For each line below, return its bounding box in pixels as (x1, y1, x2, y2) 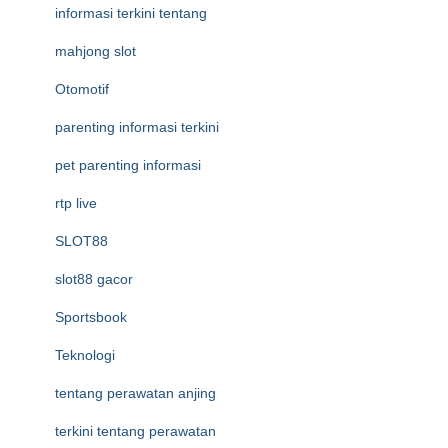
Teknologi (55, 347, 115, 363)
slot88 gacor (55, 271, 133, 287)
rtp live (55, 195, 97, 211)
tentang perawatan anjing (55, 385, 216, 401)
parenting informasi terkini (55, 119, 219, 135)
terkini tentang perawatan (55, 423, 216, 439)
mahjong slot (55, 43, 136, 59)
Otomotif (55, 81, 109, 97)
